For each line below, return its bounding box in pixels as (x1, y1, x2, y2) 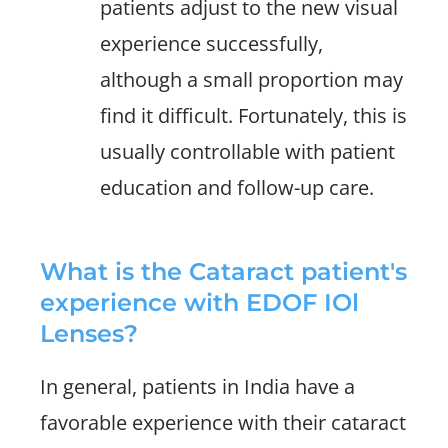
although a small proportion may (100, 66, 403, 93)
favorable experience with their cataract (40, 409, 406, 436)
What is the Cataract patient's (40, 257, 407, 286)
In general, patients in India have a (40, 373, 355, 400)
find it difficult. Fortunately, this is (100, 102, 407, 129)
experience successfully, (100, 30, 323, 57)
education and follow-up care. (100, 174, 374, 201)
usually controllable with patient (100, 138, 395, 165)
